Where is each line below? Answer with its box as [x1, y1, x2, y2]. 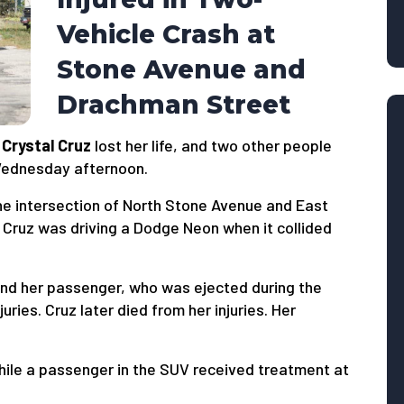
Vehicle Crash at [57, 18, 276, 50]
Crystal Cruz [2, 135, 91, 156]
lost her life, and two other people [91, 135, 332, 156]
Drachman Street [57, 88, 291, 120]
